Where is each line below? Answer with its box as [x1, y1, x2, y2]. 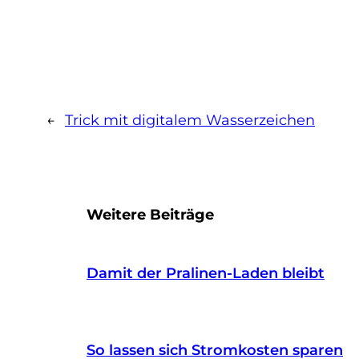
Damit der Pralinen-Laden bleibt [87, 264, 325, 282]
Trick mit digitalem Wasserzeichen [65, 111, 315, 129]
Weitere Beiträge [87, 205, 214, 224]
